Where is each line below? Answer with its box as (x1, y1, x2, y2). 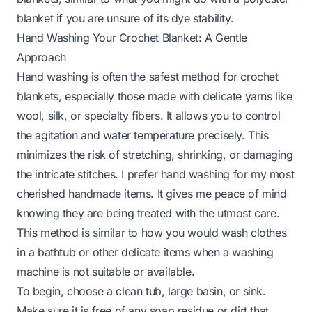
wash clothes (221, 225, 287, 240)
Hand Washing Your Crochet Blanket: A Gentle (17, 30, 247, 45)
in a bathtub (17, 244, 76, 259)
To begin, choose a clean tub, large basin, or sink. (17, 283, 266, 298)
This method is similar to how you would (17, 225, 222, 240)
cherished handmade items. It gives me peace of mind (17, 186, 287, 201)
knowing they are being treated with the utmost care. (17, 205, 280, 220)
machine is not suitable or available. (17, 264, 195, 279)
